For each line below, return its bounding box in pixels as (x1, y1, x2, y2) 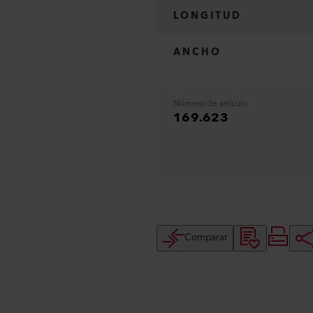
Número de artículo (173, 96, 247, 111)
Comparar (184, 229, 228, 247)
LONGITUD (173, 8, 242, 24)
